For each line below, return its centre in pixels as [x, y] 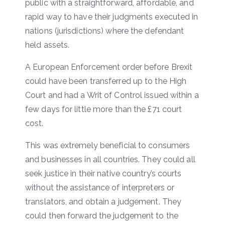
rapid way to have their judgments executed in [112, 17]
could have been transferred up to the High [106, 81]
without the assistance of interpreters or [100, 187]
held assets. [47, 45]
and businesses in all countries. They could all [110, 159]
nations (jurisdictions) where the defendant [105, 31]
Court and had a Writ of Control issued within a [112, 95]
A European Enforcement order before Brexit [109, 67]
